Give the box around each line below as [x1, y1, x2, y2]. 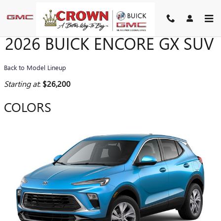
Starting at [4, 78, 39, 89]
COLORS [4, 98, 51, 115]
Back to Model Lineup [4, 63, 66, 72]
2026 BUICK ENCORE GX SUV [5, 32, 214, 54]
